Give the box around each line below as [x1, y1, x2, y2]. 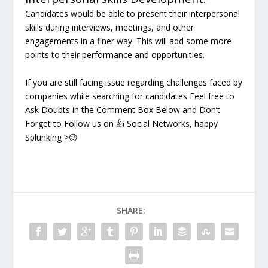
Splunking [25, 132, 65, 144]
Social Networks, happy [124, 118, 218, 130]
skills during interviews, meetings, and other [25, 22, 194, 33]
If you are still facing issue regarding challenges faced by [25, 77, 243, 89]
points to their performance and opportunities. [25, 49, 205, 61]
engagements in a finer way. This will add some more [25, 35, 232, 47]
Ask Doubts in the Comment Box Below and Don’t [25, 104, 221, 116]
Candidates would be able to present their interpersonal [25, 8, 240, 20]
